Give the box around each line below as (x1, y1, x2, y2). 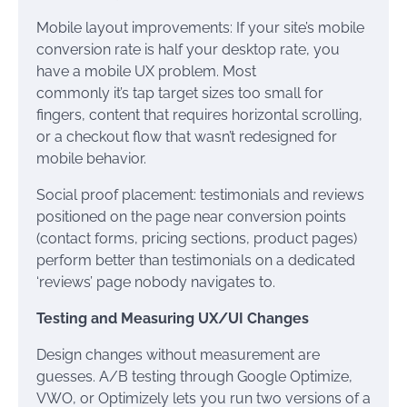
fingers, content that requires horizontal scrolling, (36, 106, 362, 124)
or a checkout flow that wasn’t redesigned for (36, 128, 337, 145)
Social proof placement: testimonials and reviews (36, 186, 364, 203)
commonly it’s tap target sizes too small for (36, 84, 323, 102)
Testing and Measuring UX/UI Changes (36, 310, 309, 327)
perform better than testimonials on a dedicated (36, 252, 355, 269)
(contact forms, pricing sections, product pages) (36, 230, 357, 247)
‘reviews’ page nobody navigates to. (36, 273, 275, 291)
